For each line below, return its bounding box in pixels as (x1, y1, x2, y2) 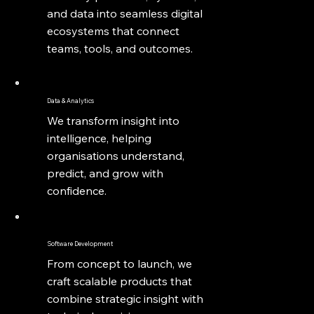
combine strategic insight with (46, 291, 203, 306)
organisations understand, (46, 149, 184, 163)
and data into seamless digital (46, 6, 203, 20)
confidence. (46, 184, 107, 198)
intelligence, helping (46, 131, 151, 146)
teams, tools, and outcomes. (46, 41, 193, 55)
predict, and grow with (46, 166, 163, 181)
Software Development (46, 239, 113, 247)
